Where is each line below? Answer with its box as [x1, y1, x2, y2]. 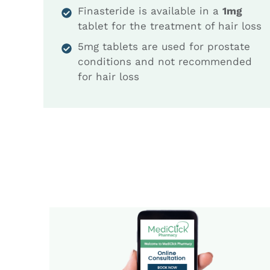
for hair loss [78, 70, 139, 83]
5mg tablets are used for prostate [78, 40, 250, 52]
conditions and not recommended [78, 55, 252, 67]
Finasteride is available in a [78, 4, 222, 17]
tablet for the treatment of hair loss [78, 19, 262, 32]
